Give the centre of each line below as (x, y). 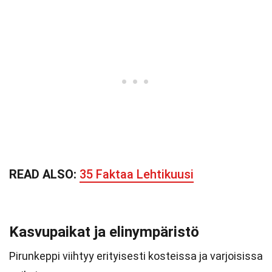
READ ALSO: (44, 174)
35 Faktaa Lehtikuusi (137, 174)
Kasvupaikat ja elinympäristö (104, 232)
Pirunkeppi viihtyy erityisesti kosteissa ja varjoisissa (136, 256)
